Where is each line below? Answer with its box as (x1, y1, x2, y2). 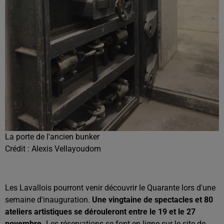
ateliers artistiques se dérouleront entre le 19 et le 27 (5, 206, 195, 216)
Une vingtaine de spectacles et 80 (92, 194, 213, 204)
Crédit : (5, 143, 31, 153)
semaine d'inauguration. (5, 194, 92, 204)
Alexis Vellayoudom (31, 143, 101, 153)
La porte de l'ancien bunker (5, 131, 99, 141)
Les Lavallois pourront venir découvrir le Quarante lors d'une (5, 182, 215, 192)
